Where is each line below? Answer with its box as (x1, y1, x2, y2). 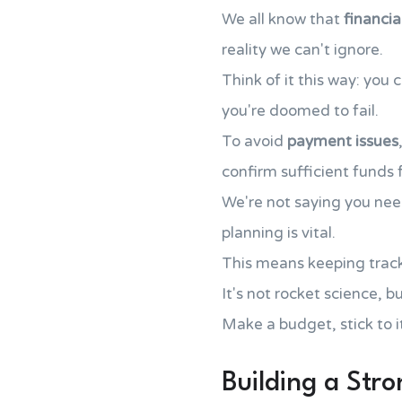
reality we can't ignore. (222, 40, 383, 59)
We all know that (222, 10, 344, 29)
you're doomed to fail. (222, 101, 379, 120)
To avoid (222, 132, 287, 151)
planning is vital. (222, 223, 336, 242)
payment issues (287, 132, 398, 151)
